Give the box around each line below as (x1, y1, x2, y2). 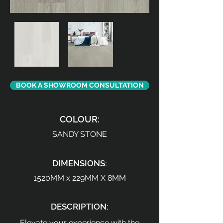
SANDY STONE (52, 129, 107, 139)
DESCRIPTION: (51, 202, 109, 212)
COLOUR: (60, 114, 100, 124)
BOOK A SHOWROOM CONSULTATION (15, 81, 144, 89)
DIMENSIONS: (52, 158, 107, 168)
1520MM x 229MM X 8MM (33, 173, 126, 183)
